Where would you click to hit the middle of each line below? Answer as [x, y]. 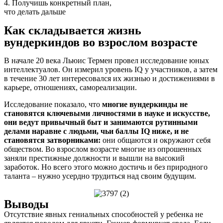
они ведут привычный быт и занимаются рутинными [101, 122]
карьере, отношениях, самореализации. [70, 87]
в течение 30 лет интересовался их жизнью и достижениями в [110, 78]
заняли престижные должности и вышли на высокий [94, 158]
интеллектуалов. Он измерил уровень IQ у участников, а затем [111, 69]
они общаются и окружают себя [156, 140]
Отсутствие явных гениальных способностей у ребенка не [104, 215]
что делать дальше [35, 11]
